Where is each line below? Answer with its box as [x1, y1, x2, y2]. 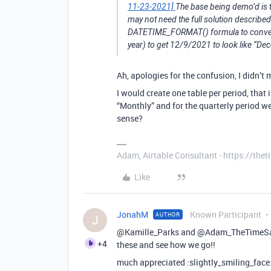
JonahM [117, 209, 148, 220]
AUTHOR [155, 211, 180, 218]
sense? [117, 113, 143, 124]
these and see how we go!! [117, 239, 215, 250]
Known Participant [190, 209, 261, 220]
